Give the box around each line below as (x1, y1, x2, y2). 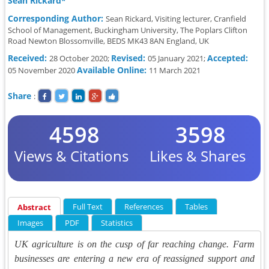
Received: (8, 52, 50, 64)
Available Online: (77, 64, 150, 76)
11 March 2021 (149, 65, 201, 76)
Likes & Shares (150, 146, 246, 166)
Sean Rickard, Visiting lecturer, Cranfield (106, 13, 247, 24)
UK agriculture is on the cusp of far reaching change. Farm (14, 239, 255, 249)
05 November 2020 (8, 65, 77, 76)
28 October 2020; (49, 53, 112, 64)
